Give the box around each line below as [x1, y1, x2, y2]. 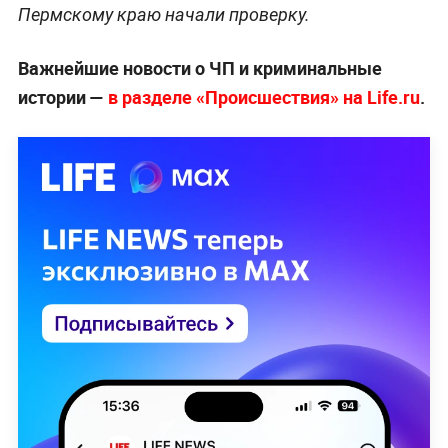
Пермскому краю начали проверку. [17, 3, 310, 25]
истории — [17, 84, 108, 109]
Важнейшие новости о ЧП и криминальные [17, 55, 382, 80]
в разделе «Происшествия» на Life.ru [107, 84, 420, 109]
